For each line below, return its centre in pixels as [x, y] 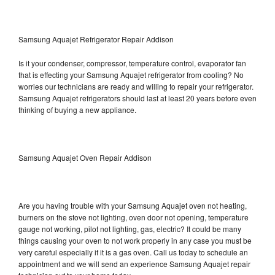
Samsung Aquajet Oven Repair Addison [85, 157]
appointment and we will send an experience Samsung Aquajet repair [134, 263]
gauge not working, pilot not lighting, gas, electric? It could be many [130, 228]
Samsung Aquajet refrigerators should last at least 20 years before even [137, 98]
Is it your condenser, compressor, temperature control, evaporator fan [132, 63]
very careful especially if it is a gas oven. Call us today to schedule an [133, 252]
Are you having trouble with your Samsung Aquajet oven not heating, [133, 205]
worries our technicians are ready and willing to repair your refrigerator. [136, 86]
